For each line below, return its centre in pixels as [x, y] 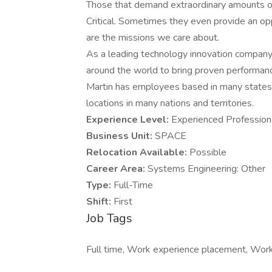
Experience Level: [129, 120]
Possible [208, 152]
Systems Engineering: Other [206, 169]
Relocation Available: [138, 152]
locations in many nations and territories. [170, 103]
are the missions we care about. [153, 38]
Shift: [100, 202]
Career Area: [117, 169]
